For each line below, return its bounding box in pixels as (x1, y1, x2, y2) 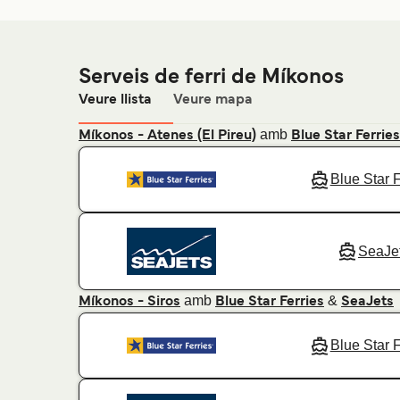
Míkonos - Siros (79, 296, 180, 309)
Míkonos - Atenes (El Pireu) (79, 129, 256, 142)
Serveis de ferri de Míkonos (79, 68, 344, 87)
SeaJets (341, 296, 394, 309)
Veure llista (79, 94, 152, 106)
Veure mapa (173, 94, 253, 106)
